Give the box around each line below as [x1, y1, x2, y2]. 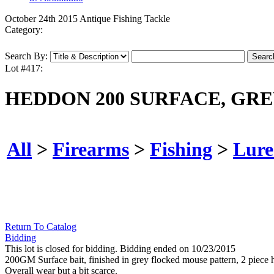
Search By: [5, 51, 48, 62]
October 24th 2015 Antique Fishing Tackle [5, 13, 170, 24]
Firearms [53, 138, 129, 160]
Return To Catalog [5, 221, 76, 232]
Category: [5, 24, 43, 35]
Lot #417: [5, 63, 43, 74]
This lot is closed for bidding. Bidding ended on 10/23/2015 [5, 243, 235, 254]
